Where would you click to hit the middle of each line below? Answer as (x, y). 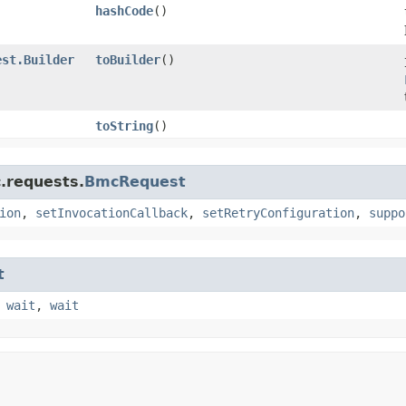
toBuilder (128, 59)
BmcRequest (135, 181)
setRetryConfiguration (278, 213)
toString (124, 126)
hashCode (124, 10)
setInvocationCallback (111, 213)
